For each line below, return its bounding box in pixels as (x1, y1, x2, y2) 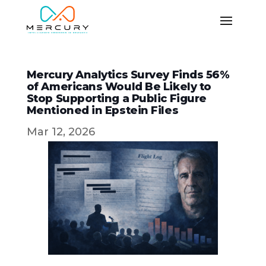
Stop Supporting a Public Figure (26, 91, 207, 105)
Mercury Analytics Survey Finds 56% (26, 68, 230, 81)
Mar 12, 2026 (26, 125, 95, 138)
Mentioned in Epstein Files (26, 103, 179, 117)
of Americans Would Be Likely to (26, 80, 211, 93)
